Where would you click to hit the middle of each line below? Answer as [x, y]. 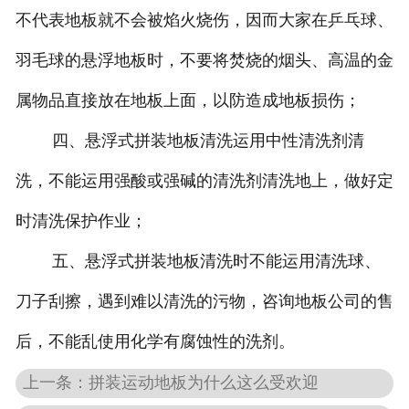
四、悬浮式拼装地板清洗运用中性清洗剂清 [189, 140]
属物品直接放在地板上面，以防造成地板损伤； [188, 100]
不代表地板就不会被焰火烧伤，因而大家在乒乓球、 [204, 20]
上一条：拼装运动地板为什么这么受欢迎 [171, 383]
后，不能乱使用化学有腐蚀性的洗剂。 [155, 341]
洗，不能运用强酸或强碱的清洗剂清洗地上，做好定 [204, 180]
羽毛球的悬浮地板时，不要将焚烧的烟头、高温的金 [204, 60]
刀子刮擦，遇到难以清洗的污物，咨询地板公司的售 [204, 301]
